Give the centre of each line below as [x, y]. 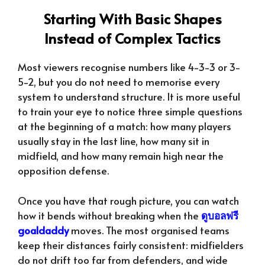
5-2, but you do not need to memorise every [119, 82]
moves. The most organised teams [149, 230]
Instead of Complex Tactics [132, 38]
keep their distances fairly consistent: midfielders [131, 245]
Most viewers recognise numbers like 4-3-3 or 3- [129, 67]
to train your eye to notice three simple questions [130, 112]
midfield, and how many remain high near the [121, 156]
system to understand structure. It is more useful [129, 97]
